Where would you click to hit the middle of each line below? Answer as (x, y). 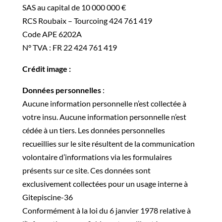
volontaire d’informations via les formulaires (97, 157)
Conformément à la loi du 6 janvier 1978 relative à (106, 210)
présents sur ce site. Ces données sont (86, 170)
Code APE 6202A (52, 34)
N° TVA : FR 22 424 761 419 (69, 47)
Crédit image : (46, 69)
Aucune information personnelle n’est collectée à (104, 103)
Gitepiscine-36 (47, 197)
